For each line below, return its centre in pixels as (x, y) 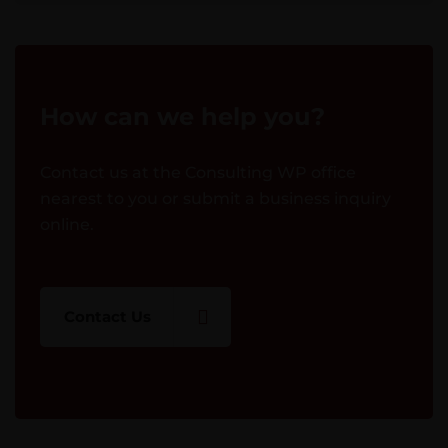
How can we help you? (182, 116)
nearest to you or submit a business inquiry (215, 198)
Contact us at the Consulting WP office (198, 172)
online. (67, 224)
